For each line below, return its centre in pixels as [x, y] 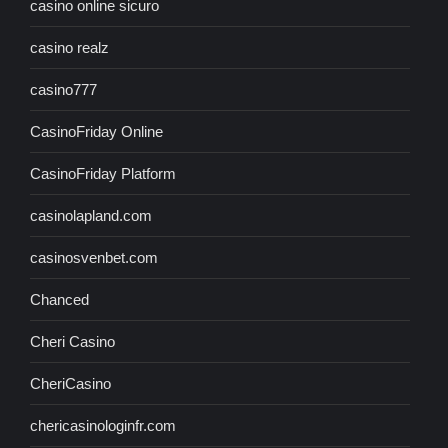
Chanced [59, 300]
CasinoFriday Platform [103, 174]
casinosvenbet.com [94, 258]
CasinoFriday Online [96, 132]
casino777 [63, 90]
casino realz [69, 48]
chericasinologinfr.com [103, 426]
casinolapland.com [91, 216]
